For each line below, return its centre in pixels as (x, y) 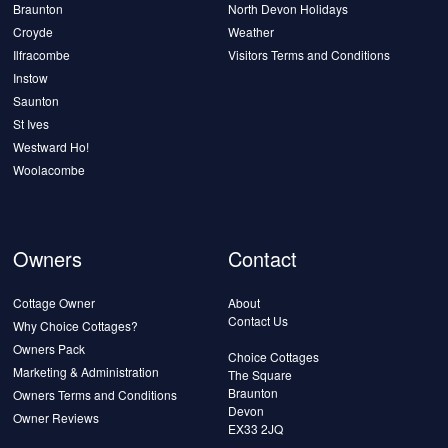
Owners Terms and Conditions (95, 395)
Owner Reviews (56, 418)
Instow (31, 78)
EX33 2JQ (256, 429)
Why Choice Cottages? (76, 326)
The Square (260, 375)
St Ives (31, 124)
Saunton (36, 101)
